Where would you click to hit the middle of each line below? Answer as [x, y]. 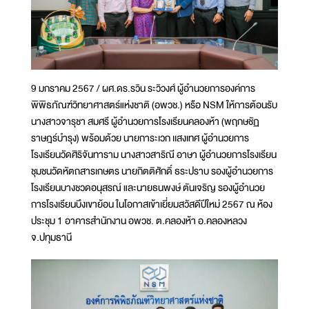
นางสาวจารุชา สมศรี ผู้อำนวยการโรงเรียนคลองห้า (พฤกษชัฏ [145, 121]
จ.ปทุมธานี [51, 237]
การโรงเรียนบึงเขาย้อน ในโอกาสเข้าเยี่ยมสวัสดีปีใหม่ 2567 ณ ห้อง [152, 204]
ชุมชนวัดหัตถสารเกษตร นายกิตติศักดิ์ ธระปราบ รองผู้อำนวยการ [152, 171]
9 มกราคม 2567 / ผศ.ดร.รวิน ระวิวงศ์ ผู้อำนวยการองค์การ [143, 88]
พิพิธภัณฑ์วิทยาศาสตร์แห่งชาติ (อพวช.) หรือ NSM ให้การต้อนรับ [154, 104]
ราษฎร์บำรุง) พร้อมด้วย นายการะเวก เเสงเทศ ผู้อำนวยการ [140, 138]
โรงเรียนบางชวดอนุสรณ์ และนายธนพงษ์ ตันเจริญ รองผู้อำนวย [148, 187]
